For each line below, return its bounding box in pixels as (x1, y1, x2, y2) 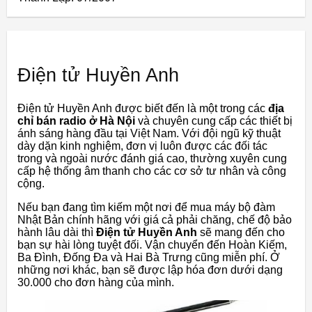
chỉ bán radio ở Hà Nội (17, 114, 138, 127)
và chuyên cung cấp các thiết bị (138, 114, 292, 127)
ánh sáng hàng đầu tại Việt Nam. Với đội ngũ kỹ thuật (17, 127, 281, 139)
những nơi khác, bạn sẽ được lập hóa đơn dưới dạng (17, 263, 283, 276)
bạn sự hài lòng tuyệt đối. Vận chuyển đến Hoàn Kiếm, (17, 238, 287, 251)
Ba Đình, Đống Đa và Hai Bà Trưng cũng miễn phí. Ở (17, 251, 280, 263)
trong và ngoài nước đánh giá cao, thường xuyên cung (17, 152, 287, 164)
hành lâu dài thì (17, 226, 96, 238)
